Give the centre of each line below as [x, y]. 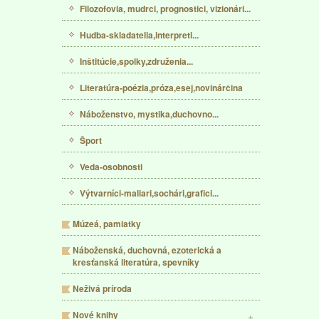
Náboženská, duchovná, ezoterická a [147, 250]
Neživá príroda [102, 288]
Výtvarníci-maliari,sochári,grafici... [149, 193]
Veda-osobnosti [111, 167]
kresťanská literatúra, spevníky [136, 262]
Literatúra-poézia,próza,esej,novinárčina [161, 88]
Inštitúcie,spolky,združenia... [136, 61]
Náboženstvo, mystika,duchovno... [149, 114]
